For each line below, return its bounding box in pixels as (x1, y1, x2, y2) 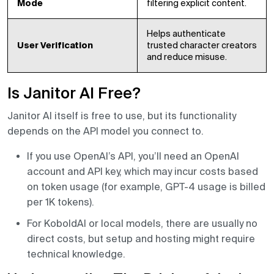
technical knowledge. (27, 248, 125, 260)
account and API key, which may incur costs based (27, 166, 258, 177)
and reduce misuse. (147, 52, 227, 62)
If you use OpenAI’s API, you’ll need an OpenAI (27, 150, 239, 162)
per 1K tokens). (27, 196, 94, 208)
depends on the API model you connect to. (7, 125, 204, 137)
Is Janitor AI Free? (7, 86, 141, 103)
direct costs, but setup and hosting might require (27, 233, 255, 245)
